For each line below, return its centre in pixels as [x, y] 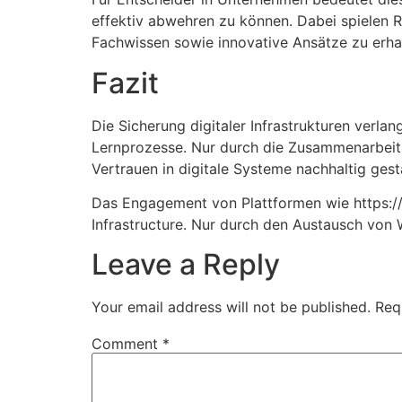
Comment [127, 343]
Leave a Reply [186, 265]
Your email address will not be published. [231, 307]
